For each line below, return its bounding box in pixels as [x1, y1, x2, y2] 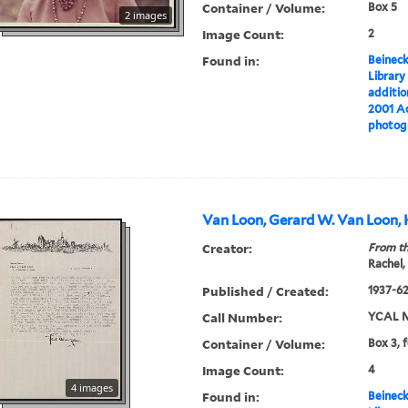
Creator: [202, 240, 253, 258]
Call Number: [202, 309, 283, 327]
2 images [125, 8, 168, 23]
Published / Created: [202, 282, 330, 301]
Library [367, 69, 405, 84]
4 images [71, 381, 114, 395]
